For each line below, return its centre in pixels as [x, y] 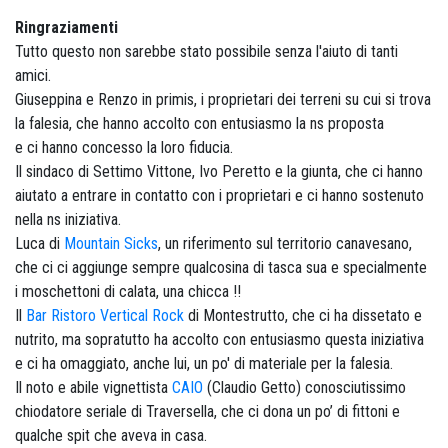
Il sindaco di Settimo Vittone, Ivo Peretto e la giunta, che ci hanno [219, 171]
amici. [33, 75]
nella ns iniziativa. [68, 219]
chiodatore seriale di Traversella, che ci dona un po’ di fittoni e [207, 411]
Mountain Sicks [111, 243]
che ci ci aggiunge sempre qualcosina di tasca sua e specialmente [221, 267]
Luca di [39, 243]
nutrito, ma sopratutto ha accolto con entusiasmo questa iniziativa [219, 339]
